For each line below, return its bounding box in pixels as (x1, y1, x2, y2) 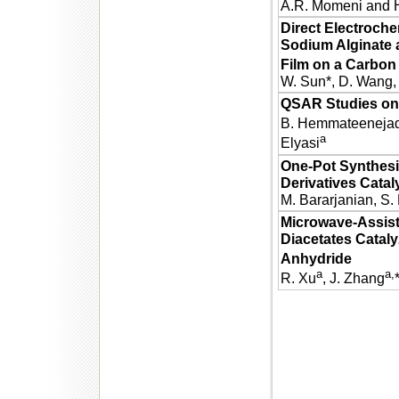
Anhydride (280, 250, 352, 267)
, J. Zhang (322, 270, 385, 287)
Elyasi (280, 134, 320, 151)
